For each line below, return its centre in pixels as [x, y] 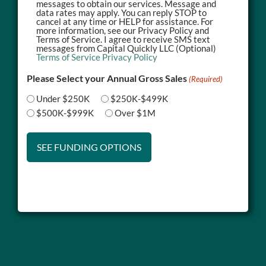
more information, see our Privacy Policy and [123, 30]
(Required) [206, 79]
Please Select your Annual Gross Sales [107, 78]
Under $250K [63, 98]
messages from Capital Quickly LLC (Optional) [126, 48]
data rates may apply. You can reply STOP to [121, 12]
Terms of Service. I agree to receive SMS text [70, 39]
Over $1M [135, 113]
